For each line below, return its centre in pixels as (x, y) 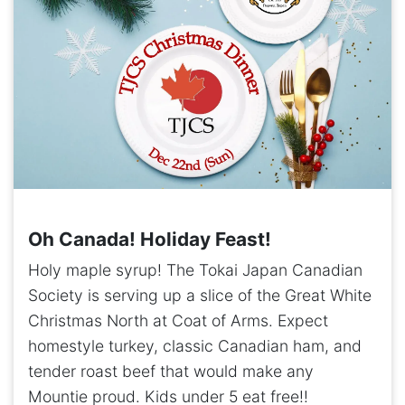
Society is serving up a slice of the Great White (200, 296)
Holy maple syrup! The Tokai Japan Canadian (195, 270)
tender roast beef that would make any (171, 372)
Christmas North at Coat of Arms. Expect (178, 321)
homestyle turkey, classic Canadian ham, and (195, 346)
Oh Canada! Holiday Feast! (150, 240)
